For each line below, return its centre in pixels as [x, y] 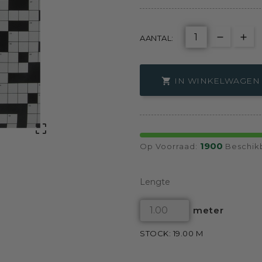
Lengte [155, 182]
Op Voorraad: [170, 146]
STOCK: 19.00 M [171, 233]
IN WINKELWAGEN [217, 81]
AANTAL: [157, 38]
